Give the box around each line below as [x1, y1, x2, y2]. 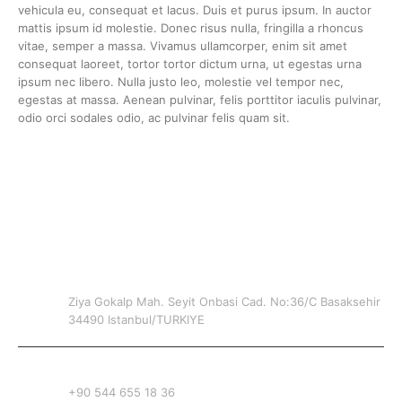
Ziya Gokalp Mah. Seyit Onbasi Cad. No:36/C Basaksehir [68, 294, 380, 310]
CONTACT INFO [18, 232, 144, 253]
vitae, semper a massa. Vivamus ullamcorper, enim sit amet [18, 39, 347, 54]
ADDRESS [68, 276, 121, 292]
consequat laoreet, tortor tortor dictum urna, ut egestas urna [18, 57, 362, 72]
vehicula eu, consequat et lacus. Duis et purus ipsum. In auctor [18, 3, 371, 18]
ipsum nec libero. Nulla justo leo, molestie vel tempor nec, [18, 74, 344, 90]
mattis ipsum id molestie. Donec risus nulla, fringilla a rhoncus [18, 21, 363, 36]
